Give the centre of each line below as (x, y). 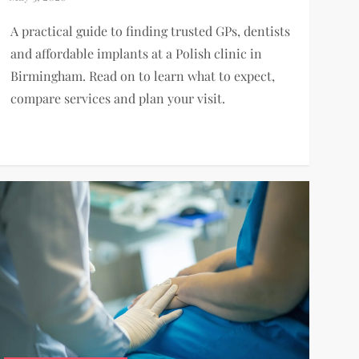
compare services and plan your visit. (117, 99)
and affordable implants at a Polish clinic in (136, 54)
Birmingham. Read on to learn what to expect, (142, 76)
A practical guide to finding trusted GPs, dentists (150, 31)
